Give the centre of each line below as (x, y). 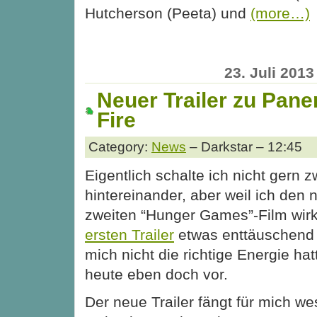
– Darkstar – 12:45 (244, 147)
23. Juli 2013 (269, 72)
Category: (120, 147)
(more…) (280, 13)
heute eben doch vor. (156, 275)
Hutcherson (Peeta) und (168, 13)
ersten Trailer (129, 235)
